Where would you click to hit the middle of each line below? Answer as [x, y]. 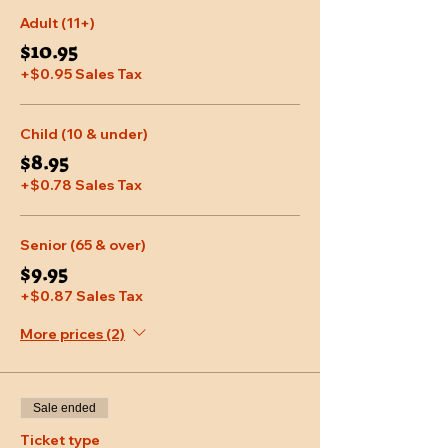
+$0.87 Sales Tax [81, 296]
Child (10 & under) [84, 134]
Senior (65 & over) [83, 245]
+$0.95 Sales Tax [81, 74]
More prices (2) [72, 333]
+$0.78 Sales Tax [81, 185]
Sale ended [64, 408]
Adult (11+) [57, 23]
